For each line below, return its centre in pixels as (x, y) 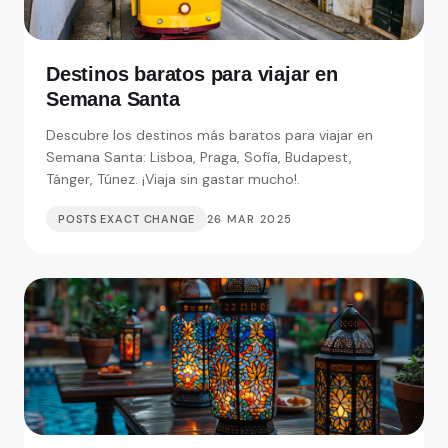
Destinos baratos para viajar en (192, 74)
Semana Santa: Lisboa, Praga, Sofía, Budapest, (199, 157)
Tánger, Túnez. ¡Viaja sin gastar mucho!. (173, 179)
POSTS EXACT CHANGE (126, 219)
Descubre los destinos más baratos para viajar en (209, 135)
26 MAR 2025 (249, 219)
